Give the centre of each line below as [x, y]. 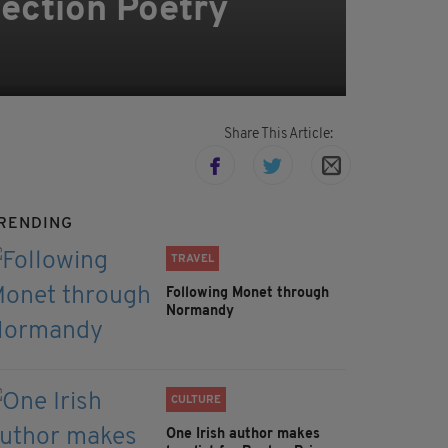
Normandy [200, 312]
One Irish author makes [243, 435]
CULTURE [196, 401]
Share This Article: [278, 135]
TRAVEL [192, 260]
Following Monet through [247, 294]
